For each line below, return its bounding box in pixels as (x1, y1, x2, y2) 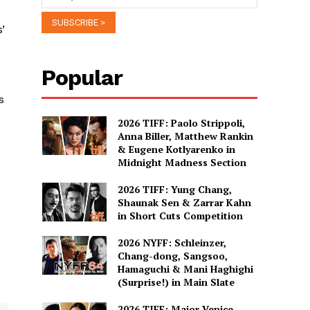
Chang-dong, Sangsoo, (117, 248, 228, 262)
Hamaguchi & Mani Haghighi (117, 262, 253, 275)
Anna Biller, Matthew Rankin (117, 129, 253, 143)
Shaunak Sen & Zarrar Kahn (117, 195, 251, 209)
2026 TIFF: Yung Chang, (117, 182, 232, 196)
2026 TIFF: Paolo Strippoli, (117, 116, 245, 129)
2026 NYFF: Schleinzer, (117, 235, 226, 249)
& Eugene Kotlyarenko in (117, 142, 235, 156)
